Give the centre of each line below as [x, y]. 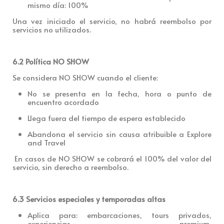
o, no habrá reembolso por [161, 20]
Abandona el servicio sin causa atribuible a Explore [119, 133]
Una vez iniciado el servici [62, 20]
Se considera [36, 77]
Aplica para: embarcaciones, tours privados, [119, 214]
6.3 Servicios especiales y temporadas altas [89, 198]
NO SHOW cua [84, 77]
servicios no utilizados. [52, 29]
